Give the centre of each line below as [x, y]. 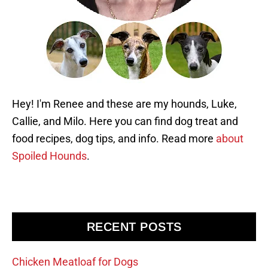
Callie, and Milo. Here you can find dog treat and [125, 121]
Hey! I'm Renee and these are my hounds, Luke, [124, 103]
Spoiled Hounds [49, 156]
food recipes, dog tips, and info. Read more [114, 138]
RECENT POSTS [134, 226]
